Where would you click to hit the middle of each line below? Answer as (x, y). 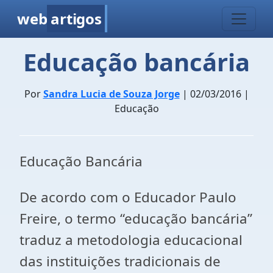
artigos (76, 19)
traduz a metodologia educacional (131, 240)
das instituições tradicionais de (120, 261)
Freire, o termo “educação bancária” (136, 218)
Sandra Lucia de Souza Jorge (111, 94)
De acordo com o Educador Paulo (128, 197)
